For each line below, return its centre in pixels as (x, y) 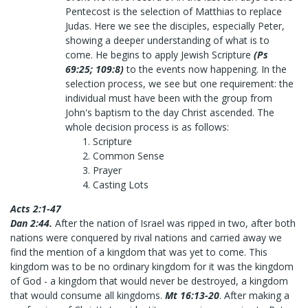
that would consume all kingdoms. (88, 295)
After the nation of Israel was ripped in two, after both (174, 223)
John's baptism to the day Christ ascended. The (170, 112)
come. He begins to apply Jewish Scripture (159, 55)
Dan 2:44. (31, 223)
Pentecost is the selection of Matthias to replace (174, 11)
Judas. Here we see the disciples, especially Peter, (175, 26)
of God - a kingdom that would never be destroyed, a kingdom (149, 281)
